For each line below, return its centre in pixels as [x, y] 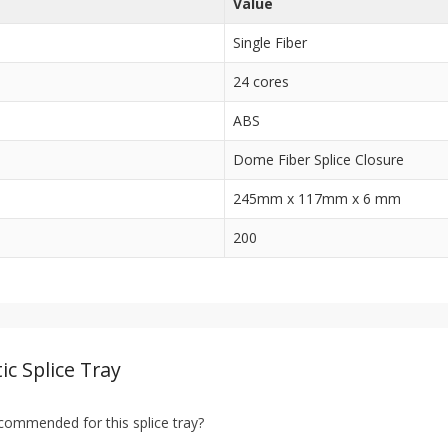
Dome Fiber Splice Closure [318, 160]
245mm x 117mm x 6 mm [317, 199]
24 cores [261, 82]
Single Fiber [270, 43]
